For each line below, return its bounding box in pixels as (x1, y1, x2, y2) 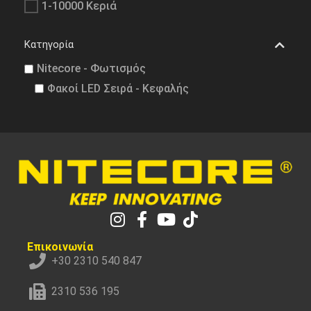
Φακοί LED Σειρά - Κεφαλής (47, 81, 189, 95)
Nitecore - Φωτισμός (37, 62, 146, 76)
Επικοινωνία (26, 240, 93, 254)
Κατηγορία (24, 38, 74, 51)
